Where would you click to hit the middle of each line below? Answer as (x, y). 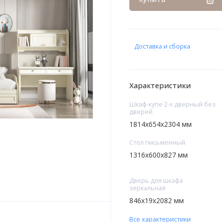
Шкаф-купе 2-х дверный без (172, 104)
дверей (141, 112)
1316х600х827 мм (158, 155)
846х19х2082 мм (156, 200)
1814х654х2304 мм (160, 124)
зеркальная (147, 188)
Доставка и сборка (162, 46)
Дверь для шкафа (156, 181)
